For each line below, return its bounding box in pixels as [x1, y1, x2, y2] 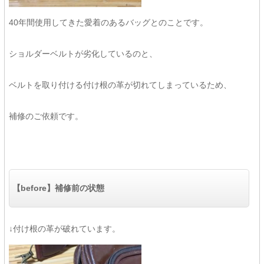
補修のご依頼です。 [8, 111, 83, 121]
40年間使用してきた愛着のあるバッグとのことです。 [8, 18, 208, 27]
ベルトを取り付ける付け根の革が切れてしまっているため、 [8, 80, 232, 90]
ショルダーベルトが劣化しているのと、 [8, 49, 157, 58]
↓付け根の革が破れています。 [8, 224, 120, 233]
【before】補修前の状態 [12, 183, 104, 193]
